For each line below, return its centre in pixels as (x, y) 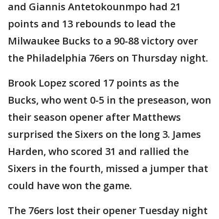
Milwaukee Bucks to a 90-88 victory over (103, 41)
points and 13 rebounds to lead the (92, 24)
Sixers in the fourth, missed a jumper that (108, 169)
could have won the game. (70, 186)
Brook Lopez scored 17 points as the (93, 83)
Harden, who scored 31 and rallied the (98, 152)
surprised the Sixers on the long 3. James (104, 134)
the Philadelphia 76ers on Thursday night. (108, 58)
